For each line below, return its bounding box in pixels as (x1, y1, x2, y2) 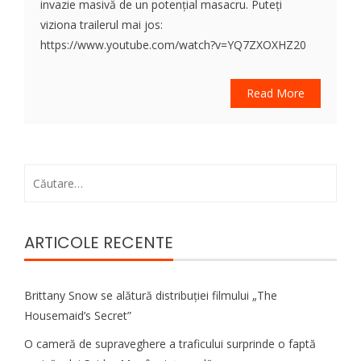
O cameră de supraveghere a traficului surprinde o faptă (24, 336, 316, 351)
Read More (247, 85, 305, 101)
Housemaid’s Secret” (24, 308, 131, 323)
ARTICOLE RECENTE (24, 231, 173, 254)
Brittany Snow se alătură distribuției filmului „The (24, 288, 277, 303)
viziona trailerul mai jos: (40, 17, 163, 32)
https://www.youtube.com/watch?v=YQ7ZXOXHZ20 (40, 37, 306, 52)
